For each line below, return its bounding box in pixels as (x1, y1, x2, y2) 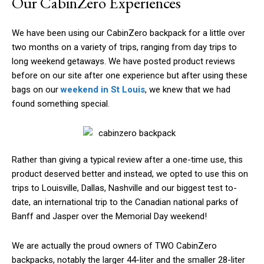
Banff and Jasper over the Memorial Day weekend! (12, 211, 207, 222)
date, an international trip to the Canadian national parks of (12, 197, 239, 208)
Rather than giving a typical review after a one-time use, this (12, 154, 243, 166)
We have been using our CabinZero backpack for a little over (12, 28, 245, 39)
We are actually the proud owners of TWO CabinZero (12, 240, 217, 252)
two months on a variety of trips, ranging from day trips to (12, 42, 237, 53)
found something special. (12, 98, 110, 110)
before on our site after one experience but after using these (12, 70, 247, 81)
